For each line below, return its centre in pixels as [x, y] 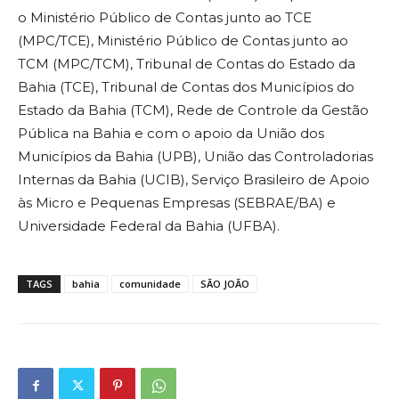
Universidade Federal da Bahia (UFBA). [149, 226]
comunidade [150, 284]
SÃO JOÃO [225, 284]
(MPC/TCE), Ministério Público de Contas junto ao [183, 41]
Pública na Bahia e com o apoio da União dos [171, 134]
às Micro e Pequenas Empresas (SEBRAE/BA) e [177, 203]
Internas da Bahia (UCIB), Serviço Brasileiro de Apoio [194, 180]
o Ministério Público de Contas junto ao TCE [165, 18]
